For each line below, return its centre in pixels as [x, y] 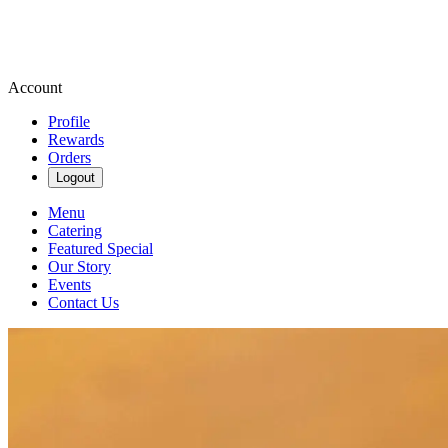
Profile [69, 121]
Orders [69, 157]
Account [35, 87]
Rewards [76, 139]
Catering [75, 230]
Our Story [79, 266]
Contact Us [83, 302]
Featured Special [100, 248]
